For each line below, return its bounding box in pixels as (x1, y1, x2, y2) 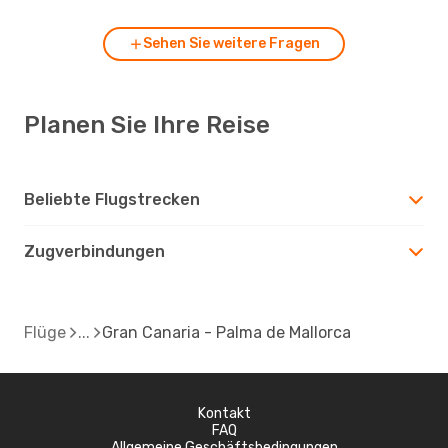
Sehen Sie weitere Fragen (142, 34, 320, 52)
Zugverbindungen (24, 241, 165, 261)
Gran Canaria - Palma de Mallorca (102, 322, 351, 342)
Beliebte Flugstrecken (24, 189, 200, 209)
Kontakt (197, 404, 251, 422)
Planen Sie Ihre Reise (24, 110, 270, 139)
